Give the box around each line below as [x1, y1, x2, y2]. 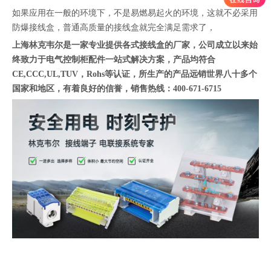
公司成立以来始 [198, 41, 258, 50]
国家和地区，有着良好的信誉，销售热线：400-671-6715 [12, 84, 221, 94]
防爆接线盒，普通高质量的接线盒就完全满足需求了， [12, 23, 215, 33]
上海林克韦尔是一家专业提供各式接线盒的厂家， [12, 41, 198, 50]
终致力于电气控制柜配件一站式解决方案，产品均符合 [12, 55, 215, 65]
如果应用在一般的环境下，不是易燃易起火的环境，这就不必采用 [12, 8, 258, 18]
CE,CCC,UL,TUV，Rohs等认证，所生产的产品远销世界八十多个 [12, 70, 257, 79]
